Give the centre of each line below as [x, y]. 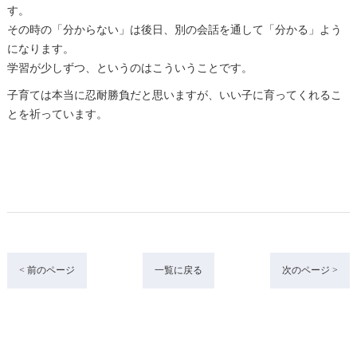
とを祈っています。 [57, 114]
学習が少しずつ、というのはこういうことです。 [129, 68]
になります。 [40, 49]
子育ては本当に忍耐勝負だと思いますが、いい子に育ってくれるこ [174, 95]
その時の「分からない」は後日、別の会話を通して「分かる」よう [174, 29]
